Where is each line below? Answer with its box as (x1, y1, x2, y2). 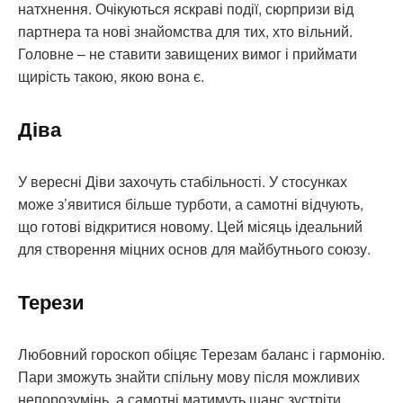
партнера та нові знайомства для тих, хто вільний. (18, 21, 353, 42)
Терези (18, 288, 85, 316)
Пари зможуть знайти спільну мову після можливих (18, 366, 360, 388)
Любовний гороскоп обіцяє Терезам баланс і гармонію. (18, 344, 385, 365)
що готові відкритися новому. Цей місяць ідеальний (18, 216, 363, 237)
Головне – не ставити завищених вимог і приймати (18, 43, 357, 65)
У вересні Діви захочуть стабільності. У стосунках (18, 171, 347, 193)
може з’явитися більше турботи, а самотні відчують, (18, 193, 363, 215)
